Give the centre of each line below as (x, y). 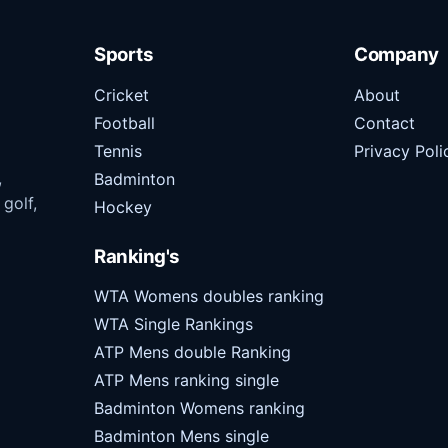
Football (124, 122)
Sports (124, 54)
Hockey (123, 206)
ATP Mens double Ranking (192, 352)
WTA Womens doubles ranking (209, 296)
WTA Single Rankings (173, 324)
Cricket (121, 94)
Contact (384, 122)
